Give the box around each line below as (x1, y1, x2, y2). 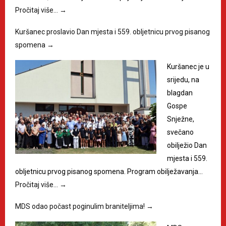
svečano (167, 128, 194, 136)
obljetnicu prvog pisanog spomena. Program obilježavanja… (15, 167, 203, 176)
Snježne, (167, 115, 194, 123)
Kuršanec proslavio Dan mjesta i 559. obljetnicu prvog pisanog (15, 27, 210, 36)
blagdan (167, 88, 193, 97)
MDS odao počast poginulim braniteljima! (15, 202, 146, 210)
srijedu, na (167, 75, 199, 84)
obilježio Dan (167, 141, 207, 149)
